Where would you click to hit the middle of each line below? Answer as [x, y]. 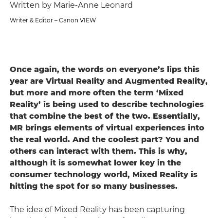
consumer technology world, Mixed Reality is [104, 174]
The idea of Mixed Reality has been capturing [97, 209]
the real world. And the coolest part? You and [104, 139]
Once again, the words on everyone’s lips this [105, 69]
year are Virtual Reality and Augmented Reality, [109, 81]
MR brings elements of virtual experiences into [107, 128]
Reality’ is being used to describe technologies [107, 104]
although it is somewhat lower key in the [95, 163]
